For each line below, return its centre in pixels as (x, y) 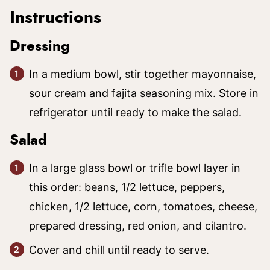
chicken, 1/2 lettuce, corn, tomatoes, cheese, (143, 206)
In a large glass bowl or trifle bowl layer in (135, 168)
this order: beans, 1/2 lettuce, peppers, (127, 187)
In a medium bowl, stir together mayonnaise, (143, 74)
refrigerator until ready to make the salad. (137, 112)
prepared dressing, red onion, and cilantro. (138, 225)
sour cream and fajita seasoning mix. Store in (144, 93)
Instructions (58, 18)
